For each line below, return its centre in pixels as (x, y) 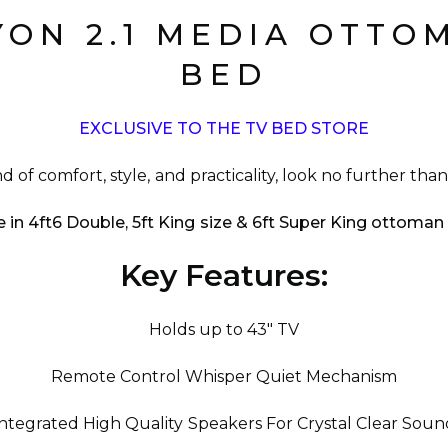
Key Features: (224, 275)
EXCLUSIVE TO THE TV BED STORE (224, 128)
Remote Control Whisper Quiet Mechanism (224, 376)
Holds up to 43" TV (224, 329)
